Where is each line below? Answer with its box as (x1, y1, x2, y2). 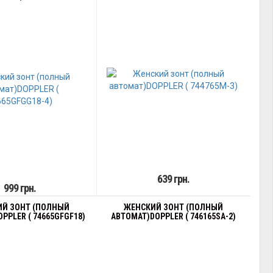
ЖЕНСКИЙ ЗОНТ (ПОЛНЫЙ (124, 202, 224, 212)
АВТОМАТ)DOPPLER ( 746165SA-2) (111, 211, 236, 221)
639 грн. (157, 172, 190, 185)
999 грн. (3, 182, 36, 194)
